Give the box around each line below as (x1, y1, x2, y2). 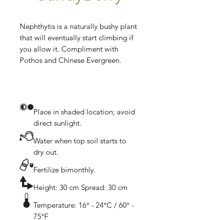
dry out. (33, 147, 58, 157)
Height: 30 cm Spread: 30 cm (33, 183, 128, 192)
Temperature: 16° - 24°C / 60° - (33, 200, 134, 210)
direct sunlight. (33, 118, 82, 128)
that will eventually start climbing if (20, 33, 133, 42)
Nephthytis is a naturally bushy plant (20, 22, 137, 31)
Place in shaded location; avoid (33, 107, 135, 116)
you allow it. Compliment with (20, 44, 118, 54)
